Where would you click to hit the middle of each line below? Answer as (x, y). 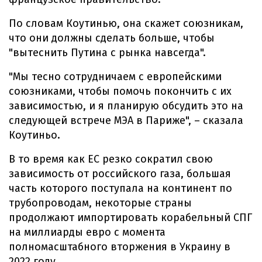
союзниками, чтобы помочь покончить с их (120, 91)
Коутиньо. (35, 135)
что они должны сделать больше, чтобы (112, 38)
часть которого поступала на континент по (120, 188)
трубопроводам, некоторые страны (100, 203)
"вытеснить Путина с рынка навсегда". (107, 53)
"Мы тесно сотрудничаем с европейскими (115, 77)
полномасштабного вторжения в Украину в (120, 247)
